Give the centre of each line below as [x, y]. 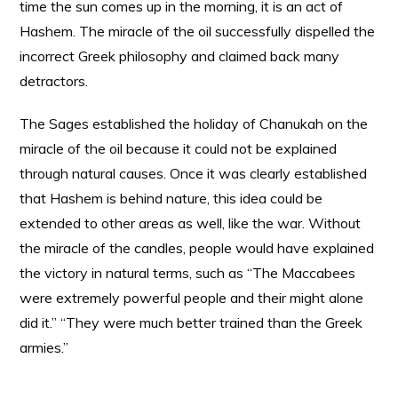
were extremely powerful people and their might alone [192, 298]
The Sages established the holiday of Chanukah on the [194, 123]
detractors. [54, 81]
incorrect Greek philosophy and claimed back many [180, 56]
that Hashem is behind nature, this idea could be [171, 198]
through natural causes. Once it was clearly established [194, 173]
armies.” [44, 347]
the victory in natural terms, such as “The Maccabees [188, 273]
